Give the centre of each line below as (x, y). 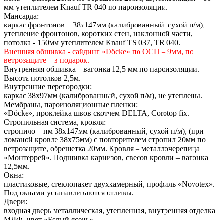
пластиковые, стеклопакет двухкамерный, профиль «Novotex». (109, 184)
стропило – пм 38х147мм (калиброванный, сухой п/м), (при (104, 131)
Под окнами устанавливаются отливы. (69, 193)
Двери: (15, 202)
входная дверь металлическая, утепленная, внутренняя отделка (110, 211)
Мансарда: (21, 16)
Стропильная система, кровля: (55, 122)
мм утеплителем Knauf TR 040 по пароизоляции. (86, 7)
